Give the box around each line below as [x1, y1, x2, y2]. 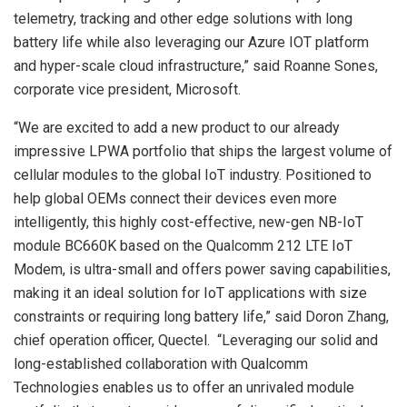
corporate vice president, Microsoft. [14, 80, 241, 98]
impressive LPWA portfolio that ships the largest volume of [14, 142, 392, 160]
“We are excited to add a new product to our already [14, 118, 340, 136]
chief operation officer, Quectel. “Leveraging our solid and [14, 331, 378, 349]
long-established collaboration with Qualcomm [14, 354, 308, 372]
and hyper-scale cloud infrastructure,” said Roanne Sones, [14, 56, 378, 74]
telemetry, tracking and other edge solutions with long [14, 9, 352, 27]
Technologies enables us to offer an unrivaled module [14, 378, 354, 396]
